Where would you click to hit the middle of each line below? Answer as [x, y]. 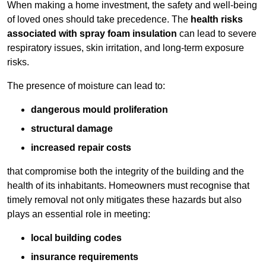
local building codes [76, 238]
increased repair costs [81, 148]
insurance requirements [85, 257]
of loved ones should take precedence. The [99, 20]
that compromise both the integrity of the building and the [126, 172]
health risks [217, 20]
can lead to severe [217, 34]
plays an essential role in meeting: [79, 214]
